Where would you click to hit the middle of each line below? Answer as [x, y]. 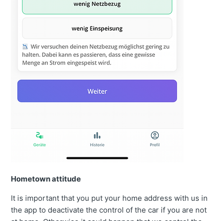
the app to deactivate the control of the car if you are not [109, 210]
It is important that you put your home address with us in [110, 198]
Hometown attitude [46, 179]
